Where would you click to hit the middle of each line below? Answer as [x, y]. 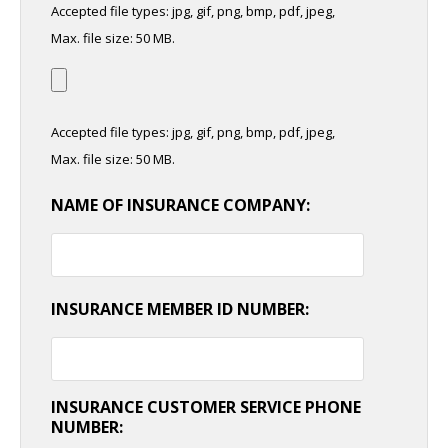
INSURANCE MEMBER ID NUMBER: [180, 308]
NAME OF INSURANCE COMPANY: [180, 204]
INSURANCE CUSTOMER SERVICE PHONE [206, 406]
